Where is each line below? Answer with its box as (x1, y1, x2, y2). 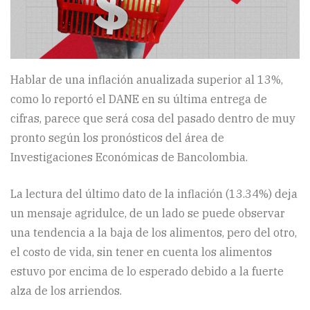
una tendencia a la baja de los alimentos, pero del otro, (10, 225, 297, 239)
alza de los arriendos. (10, 283, 122, 298)
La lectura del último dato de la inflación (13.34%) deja (10, 186, 298, 201)
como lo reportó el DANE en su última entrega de (10, 91, 267, 106)
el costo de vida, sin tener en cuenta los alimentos (10, 244, 272, 259)
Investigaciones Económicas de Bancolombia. (10, 149, 248, 164)
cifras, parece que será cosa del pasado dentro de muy (10, 111, 295, 125)
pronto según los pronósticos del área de (10, 130, 224, 145)
